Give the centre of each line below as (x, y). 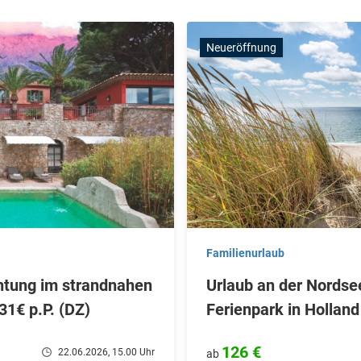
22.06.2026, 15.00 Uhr (106, 352)
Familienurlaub (245, 253)
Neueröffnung (241, 48)
